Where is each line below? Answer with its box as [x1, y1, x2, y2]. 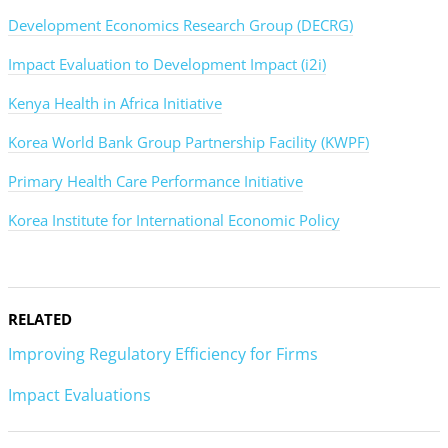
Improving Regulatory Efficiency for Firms [8, 343, 318, 366]
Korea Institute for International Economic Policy [8, 210, 340, 231]
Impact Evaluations [8, 384, 151, 407]
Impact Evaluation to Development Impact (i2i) [8, 54, 326, 75]
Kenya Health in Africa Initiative [8, 93, 222, 114]
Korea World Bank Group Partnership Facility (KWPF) [8, 132, 369, 153]
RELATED [8, 309, 72, 330]
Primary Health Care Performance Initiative [8, 171, 303, 192]
